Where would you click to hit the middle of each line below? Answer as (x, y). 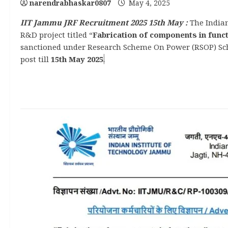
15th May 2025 (77, 59)
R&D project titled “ (56, 35)
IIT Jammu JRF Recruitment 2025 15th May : (104, 22)
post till (36, 59)
